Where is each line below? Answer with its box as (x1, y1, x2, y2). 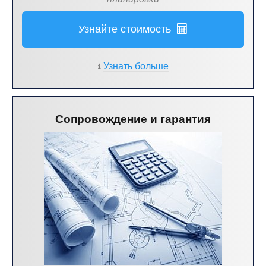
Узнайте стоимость (78, 23, 177, 35)
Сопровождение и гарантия (55, 113, 211, 125)
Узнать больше (103, 61, 169, 71)
